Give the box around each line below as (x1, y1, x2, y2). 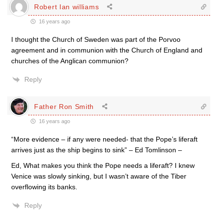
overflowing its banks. (11, 183, 77, 191)
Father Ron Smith (34, 102, 94, 110)
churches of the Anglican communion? (11, 57, 128, 65)
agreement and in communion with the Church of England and (11, 46, 202, 54)
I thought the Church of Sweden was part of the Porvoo (11, 36, 181, 44)
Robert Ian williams (34, 2, 99, 11)
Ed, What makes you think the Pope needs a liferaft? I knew (11, 162, 195, 170)
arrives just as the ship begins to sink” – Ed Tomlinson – (11, 146, 182, 154)
